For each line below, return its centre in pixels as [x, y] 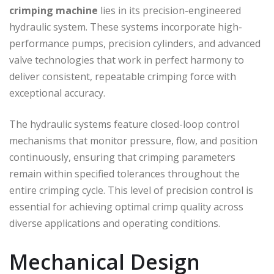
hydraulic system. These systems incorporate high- [126, 27]
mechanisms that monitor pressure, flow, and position [133, 140]
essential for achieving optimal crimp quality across [126, 206]
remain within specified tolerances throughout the [124, 173]
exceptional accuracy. [57, 93]
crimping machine [54, 10]
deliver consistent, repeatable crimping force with [123, 76]
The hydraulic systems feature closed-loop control [124, 124]
